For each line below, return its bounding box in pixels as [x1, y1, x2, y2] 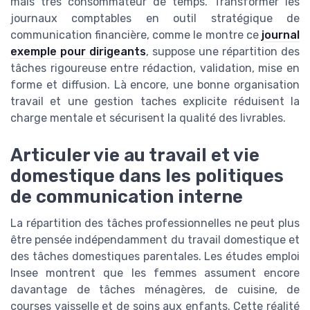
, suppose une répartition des [146, 44, 300, 58]
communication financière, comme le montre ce [10, 28, 262, 42]
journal [262, 28, 300, 42]
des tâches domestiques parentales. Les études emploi [10, 250, 300, 264]
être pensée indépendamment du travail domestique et [10, 233, 300, 247]
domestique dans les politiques [10, 165, 284, 187]
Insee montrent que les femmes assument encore [10, 266, 300, 280]
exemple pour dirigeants [10, 44, 146, 58]
